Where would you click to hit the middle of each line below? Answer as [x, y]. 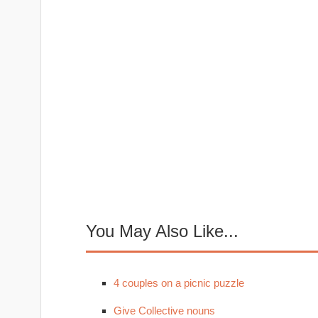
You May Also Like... [162, 231]
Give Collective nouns [164, 311]
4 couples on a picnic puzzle [179, 283]
